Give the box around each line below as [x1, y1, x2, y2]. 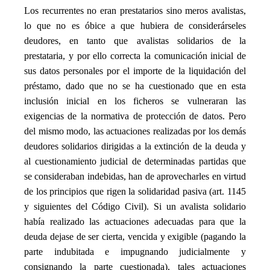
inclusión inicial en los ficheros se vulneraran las [24, 96, 246, 107]
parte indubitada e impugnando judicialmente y [24, 246, 246, 257]
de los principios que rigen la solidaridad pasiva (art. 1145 [24, 186, 246, 197]
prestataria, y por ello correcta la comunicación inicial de [24, 51, 246, 61]
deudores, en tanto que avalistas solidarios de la [24, 36, 246, 46]
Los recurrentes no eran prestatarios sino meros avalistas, [24, 5, 246, 16]
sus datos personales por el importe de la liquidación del [24, 66, 246, 77]
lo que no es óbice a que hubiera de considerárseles [24, 20, 246, 31]
